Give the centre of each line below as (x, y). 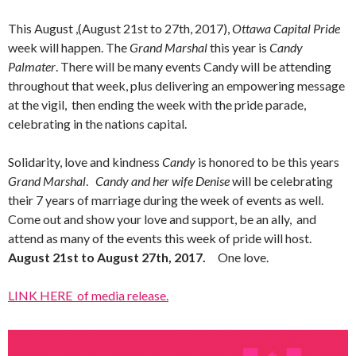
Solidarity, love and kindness (85, 162)
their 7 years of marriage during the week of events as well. (166, 200)
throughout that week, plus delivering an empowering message (176, 86)
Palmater (32, 67)
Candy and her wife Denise (163, 181)
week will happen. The (69, 48)
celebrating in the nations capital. (97, 124)
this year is (238, 48)
